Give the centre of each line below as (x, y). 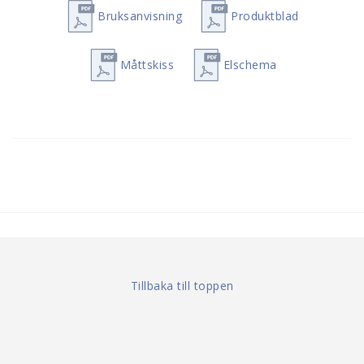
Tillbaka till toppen (182, 285)
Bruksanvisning (140, 15)
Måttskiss (147, 64)
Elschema (250, 64)
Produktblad (265, 15)
